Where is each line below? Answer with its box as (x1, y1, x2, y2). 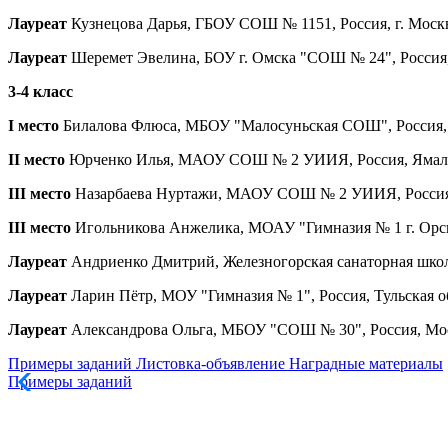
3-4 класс (8, 83, 73, 101)
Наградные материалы (289, 355, 443, 373)
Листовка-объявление (136, 355, 285, 373)
